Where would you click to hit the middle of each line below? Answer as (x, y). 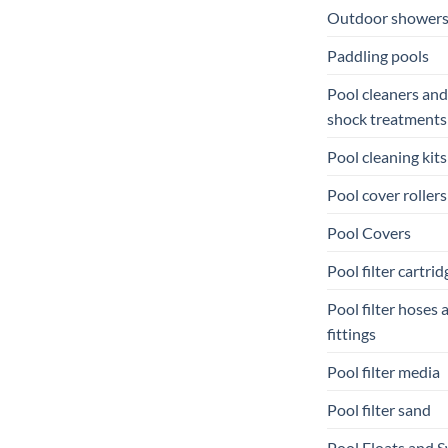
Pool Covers (369, 232)
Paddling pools (378, 55)
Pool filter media (383, 371)
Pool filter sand (379, 409)
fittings (351, 333)
